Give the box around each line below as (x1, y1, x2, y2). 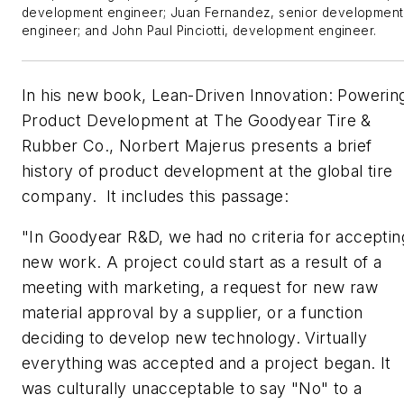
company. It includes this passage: (22, 186, 289, 206)
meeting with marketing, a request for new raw (22, 278, 378, 298)
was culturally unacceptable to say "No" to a (22, 379, 363, 399)
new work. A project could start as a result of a (22, 252, 382, 272)
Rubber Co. (22, 135, 110, 155)
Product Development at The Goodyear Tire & (22, 110, 372, 130)
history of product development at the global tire (22, 161, 393, 180)
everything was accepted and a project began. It (22, 353, 391, 373)
